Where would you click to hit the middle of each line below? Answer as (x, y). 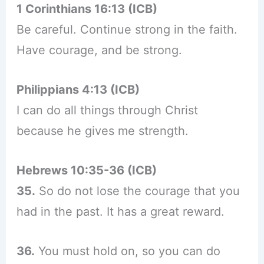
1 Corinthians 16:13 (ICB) (87, 9)
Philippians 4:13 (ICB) (78, 90)
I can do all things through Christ (107, 110)
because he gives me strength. (102, 131)
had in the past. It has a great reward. (120, 212)
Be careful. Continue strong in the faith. (127, 30)
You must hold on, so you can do (127, 251)
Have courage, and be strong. (99, 50)
